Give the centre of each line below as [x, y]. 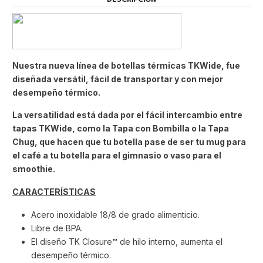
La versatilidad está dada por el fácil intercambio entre [127, 115]
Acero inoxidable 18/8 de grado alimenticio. [115, 214]
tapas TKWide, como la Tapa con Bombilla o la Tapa [121, 129]
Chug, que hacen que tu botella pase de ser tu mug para [129, 142]
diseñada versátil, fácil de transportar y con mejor [118, 79]
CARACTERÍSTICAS [54, 192]
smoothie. [34, 169]
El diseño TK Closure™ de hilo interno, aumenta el [127, 241]
